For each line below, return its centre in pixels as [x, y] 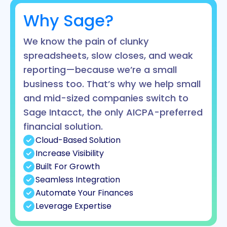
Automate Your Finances [84, 193]
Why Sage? [69, 21]
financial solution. [63, 127]
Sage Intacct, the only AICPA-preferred [113, 112]
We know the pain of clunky [86, 42]
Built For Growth [68, 167]
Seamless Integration [78, 180]
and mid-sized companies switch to [106, 98]
